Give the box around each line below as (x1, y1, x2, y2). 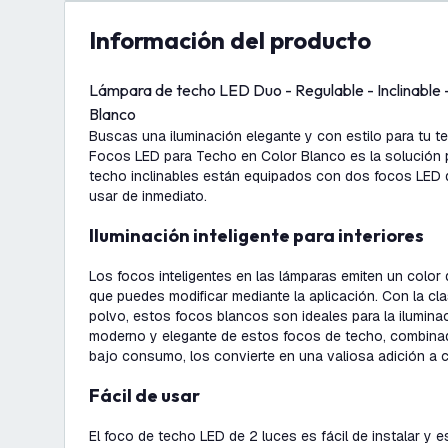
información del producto (96, 25, 371, 55)
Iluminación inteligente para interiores (94, 224, 424, 247)
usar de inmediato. (89, 187, 207, 205)
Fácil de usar (100, 384, 200, 407)
